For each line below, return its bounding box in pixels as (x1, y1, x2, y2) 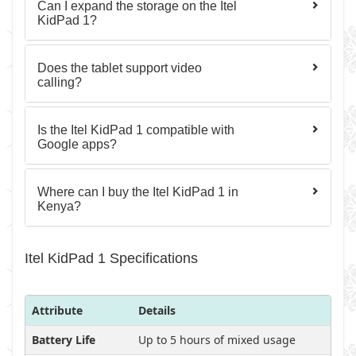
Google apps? (37, 137, 117, 151)
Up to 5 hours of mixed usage (138, 332, 296, 347)
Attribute (32, 303, 83, 318)
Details (138, 303, 176, 318)
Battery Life (32, 332, 95, 347)
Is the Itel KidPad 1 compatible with (37, 123, 234, 137)
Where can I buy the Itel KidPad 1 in (37, 185, 238, 199)
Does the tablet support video (37, 61, 202, 75)
